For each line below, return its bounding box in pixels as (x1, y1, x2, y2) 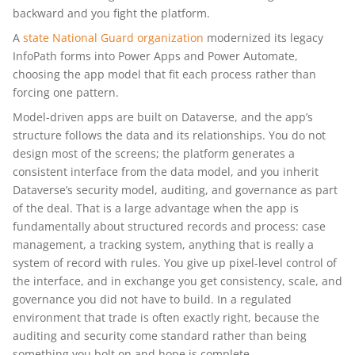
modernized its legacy (204, 30, 323, 45)
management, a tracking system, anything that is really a (13, 237, 314, 252)
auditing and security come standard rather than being (13, 328, 307, 343)
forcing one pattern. (13, 85, 119, 100)
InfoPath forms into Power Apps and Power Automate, (13, 48, 298, 63)
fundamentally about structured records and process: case (13, 219, 326, 234)
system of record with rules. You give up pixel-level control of (13, 255, 337, 270)
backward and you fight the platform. (13, 6, 210, 21)
